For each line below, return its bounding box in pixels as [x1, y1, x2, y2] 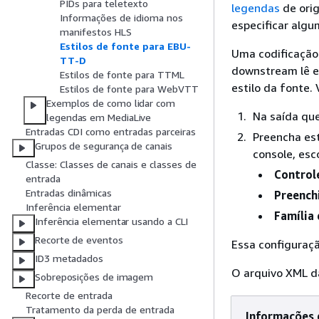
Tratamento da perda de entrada [26, 303, 174, 316]
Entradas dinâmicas [26, 187, 112, 199]
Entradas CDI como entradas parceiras [26, 125, 196, 138]
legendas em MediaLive [46, 111, 152, 124]
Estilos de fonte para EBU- [60, 40, 191, 53]
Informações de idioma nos [60, 11, 183, 24]
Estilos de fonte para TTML [60, 68, 184, 81]
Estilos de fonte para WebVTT [60, 83, 199, 95]
